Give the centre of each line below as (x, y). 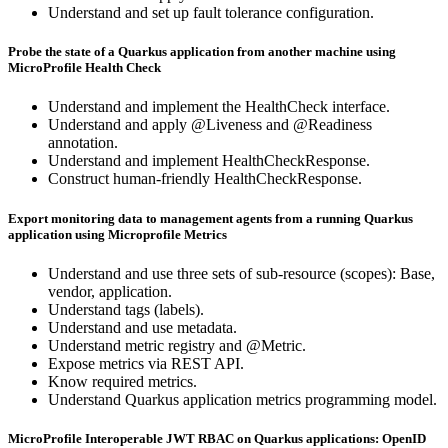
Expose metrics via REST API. (146, 363)
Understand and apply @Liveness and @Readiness (210, 125)
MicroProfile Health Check (84, 68)
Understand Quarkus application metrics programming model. (242, 399)
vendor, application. (110, 291)
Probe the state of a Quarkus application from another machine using (202, 52)
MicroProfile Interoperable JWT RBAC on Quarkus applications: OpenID (217, 438)
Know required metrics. (122, 381)
